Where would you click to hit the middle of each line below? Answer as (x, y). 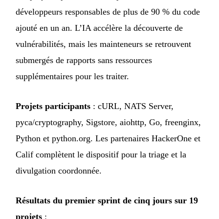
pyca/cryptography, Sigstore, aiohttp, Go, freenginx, (108, 122)
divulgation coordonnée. (59, 171)
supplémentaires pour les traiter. (72, 77)
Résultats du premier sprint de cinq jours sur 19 (107, 201)
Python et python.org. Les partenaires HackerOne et (108, 139)
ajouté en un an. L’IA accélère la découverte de (99, 28)
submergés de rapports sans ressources (84, 60)
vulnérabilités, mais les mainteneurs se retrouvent (103, 44)
